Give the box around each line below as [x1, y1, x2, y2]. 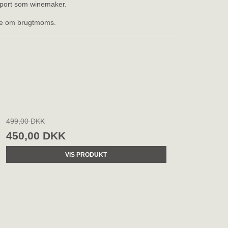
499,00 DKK [6, 117, 45, 126]
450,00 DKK [6, 130, 66, 142]
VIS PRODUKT [65, 151, 107, 158]
